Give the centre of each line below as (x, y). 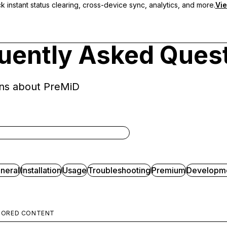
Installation (41, 170)
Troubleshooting (119, 170)
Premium (168, 170)
